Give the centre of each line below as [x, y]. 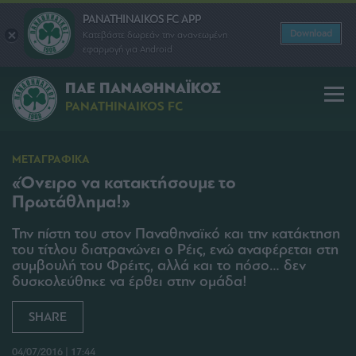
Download [311, 33]
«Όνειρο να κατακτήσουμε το [124, 183]
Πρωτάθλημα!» [71, 202]
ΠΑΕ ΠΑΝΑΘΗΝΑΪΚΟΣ [143, 89]
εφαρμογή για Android [128, 49]
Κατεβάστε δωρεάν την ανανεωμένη [155, 35]
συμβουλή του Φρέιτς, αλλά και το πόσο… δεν [159, 265]
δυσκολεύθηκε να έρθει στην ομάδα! [130, 281]
